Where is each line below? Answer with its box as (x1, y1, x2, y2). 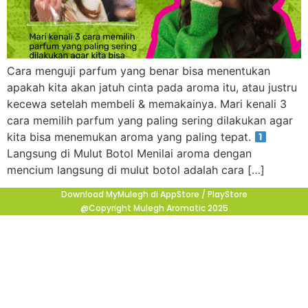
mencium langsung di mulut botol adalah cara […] (7, 163, 265, 177)
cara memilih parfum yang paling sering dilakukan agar (7, 113, 293, 127)
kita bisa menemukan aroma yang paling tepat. (7, 130, 254, 144)
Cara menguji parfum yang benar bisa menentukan (7, 64, 270, 78)
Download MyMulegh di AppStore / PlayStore (60, 188, 247, 201)
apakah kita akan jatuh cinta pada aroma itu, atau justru (7, 80, 297, 94)
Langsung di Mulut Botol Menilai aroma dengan (7, 146, 252, 160)
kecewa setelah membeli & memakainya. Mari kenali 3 (7, 97, 287, 111)
